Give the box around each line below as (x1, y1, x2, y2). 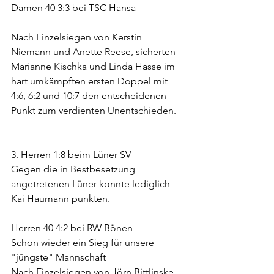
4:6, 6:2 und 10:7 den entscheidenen (11, 90, 169, 102)
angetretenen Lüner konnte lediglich (11, 178, 172, 190)
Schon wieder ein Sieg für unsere (11, 237, 157, 249)
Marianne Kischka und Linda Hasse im (11, 61, 177, 73)
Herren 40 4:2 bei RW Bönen (11, 222, 133, 234)
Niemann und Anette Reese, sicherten (11, 46, 178, 58)
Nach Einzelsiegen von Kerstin (11, 31, 144, 43)
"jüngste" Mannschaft (11, 251, 106, 264)
